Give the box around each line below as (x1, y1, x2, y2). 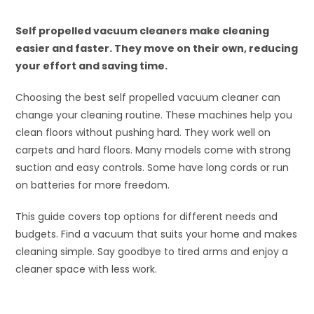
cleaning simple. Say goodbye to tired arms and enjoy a (15, 245, 289, 259)
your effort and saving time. (15, 59, 168, 73)
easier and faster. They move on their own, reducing (15, 41, 299, 55)
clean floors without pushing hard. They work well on (15, 125, 271, 139)
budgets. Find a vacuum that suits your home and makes (15, 227, 298, 241)
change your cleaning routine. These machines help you (15, 108, 293, 122)
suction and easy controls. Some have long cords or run (15, 161, 289, 175)
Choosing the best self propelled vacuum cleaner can (15, 90, 281, 104)
